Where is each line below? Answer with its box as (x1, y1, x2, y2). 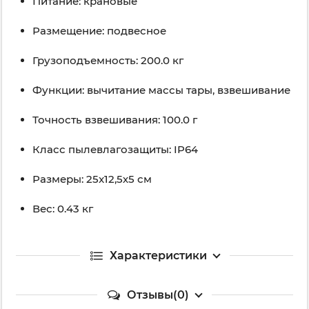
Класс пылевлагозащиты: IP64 (32, 143, 198, 157)
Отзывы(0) (127, 288, 189, 302)
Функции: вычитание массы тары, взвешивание (32, 83, 290, 97)
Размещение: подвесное (32, 24, 166, 38)
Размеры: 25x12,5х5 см (32, 172, 152, 186)
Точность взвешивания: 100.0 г (32, 113, 197, 127)
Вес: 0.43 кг (32, 202, 93, 216)
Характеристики (109, 249, 207, 263)
